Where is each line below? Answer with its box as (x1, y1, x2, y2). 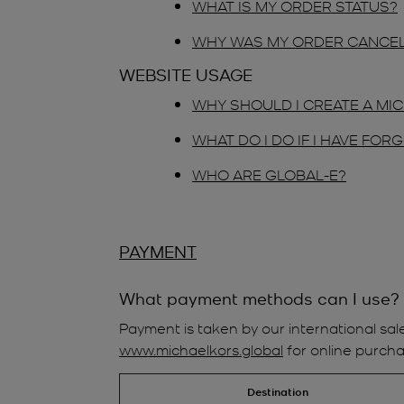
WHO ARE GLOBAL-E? (192, 164, 346, 183)
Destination (246, 384, 308, 399)
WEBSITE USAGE (119, 63, 252, 85)
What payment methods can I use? (119, 287, 399, 308)
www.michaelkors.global (119, 339, 283, 358)
